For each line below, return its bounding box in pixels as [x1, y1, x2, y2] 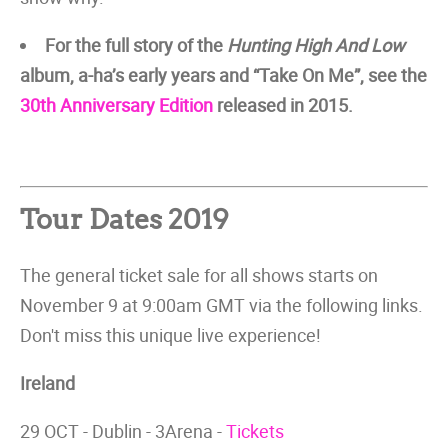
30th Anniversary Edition [20, 93, 213, 117]
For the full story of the [45, 33, 227, 57]
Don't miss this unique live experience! [20, 323, 321, 347]
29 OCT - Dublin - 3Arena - [20, 419, 226, 443]
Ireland [20, 371, 75, 395]
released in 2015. [213, 93, 353, 117]
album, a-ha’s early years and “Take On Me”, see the [20, 63, 427, 87]
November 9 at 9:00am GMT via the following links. [20, 293, 423, 317]
